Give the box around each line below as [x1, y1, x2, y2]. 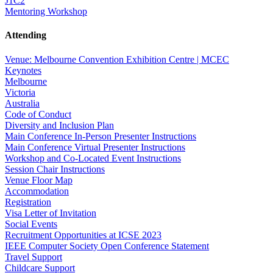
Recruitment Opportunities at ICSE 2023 [5, 229, 161, 240]
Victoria [5, 87, 35, 97]
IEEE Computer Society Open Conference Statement [5, 240, 209, 251]
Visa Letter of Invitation [5, 207, 96, 218]
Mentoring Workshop [5, 6, 87, 17]
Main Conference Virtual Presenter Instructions [5, 141, 185, 152]
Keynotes [5, 65, 41, 76]
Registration [5, 196, 51, 207]
